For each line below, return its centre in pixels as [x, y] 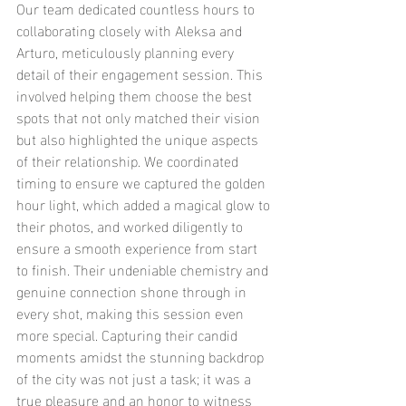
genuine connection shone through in [133, 290]
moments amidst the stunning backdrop [142, 356]
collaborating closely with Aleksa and [131, 29]
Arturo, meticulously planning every [127, 51]
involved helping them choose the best [136, 95]
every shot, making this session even [132, 312]
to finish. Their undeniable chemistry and [144, 269]
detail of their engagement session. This [141, 73]
